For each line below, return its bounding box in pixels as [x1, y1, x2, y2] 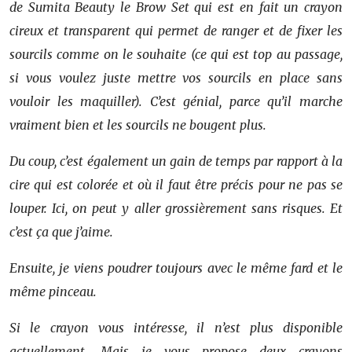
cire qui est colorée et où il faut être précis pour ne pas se [9, 177, 343, 192]
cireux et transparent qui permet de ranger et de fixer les [9, 23, 343, 38]
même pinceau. [9, 284, 97, 299]
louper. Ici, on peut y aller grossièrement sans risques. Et [9, 200, 343, 216]
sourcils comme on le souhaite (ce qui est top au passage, [9, 46, 343, 62]
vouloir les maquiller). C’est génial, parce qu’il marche [9, 93, 343, 109]
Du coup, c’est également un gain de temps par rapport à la [9, 153, 343, 169]
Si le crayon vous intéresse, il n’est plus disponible [9, 320, 343, 335]
